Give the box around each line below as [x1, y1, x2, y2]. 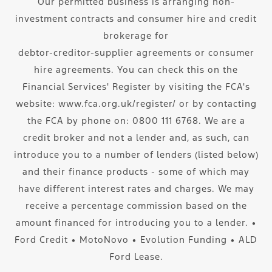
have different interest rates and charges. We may [18, 183, 254, 195]
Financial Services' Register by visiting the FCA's [22, 81, 250, 93]
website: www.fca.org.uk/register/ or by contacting [15, 98, 257, 110]
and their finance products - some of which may [22, 166, 250, 178]
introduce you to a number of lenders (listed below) [13, 149, 259, 161]
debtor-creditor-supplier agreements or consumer [18, 47, 254, 59]
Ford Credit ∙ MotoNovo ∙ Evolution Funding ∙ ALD [15, 234, 257, 246]
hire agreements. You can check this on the [34, 64, 238, 76]
